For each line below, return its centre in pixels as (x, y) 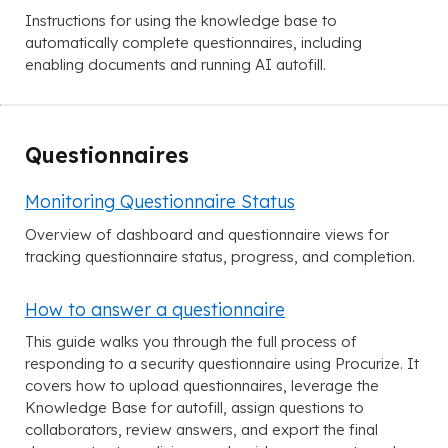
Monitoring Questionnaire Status (160, 201)
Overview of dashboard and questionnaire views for (207, 234)
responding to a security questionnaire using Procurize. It (222, 363)
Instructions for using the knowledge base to (181, 21)
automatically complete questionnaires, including (193, 43)
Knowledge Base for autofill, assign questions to (194, 407)
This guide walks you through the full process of (191, 341)
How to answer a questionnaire (155, 308)
